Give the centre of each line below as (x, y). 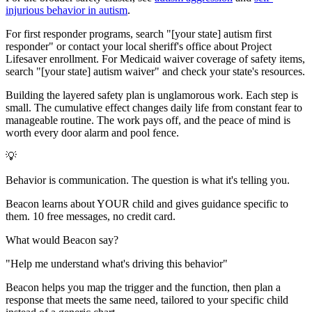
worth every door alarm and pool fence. (92, 132)
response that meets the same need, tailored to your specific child (147, 299)
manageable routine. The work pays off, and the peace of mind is (148, 120)
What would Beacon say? (62, 240)
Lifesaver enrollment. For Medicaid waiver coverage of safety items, (155, 58)
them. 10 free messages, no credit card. (91, 216)
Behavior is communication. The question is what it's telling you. (148, 180)
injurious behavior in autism (67, 10)
